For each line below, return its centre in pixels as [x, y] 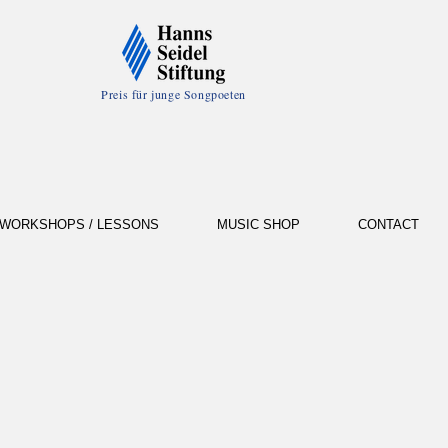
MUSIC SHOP [258, 224]
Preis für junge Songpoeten [173, 94]
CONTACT [388, 224]
